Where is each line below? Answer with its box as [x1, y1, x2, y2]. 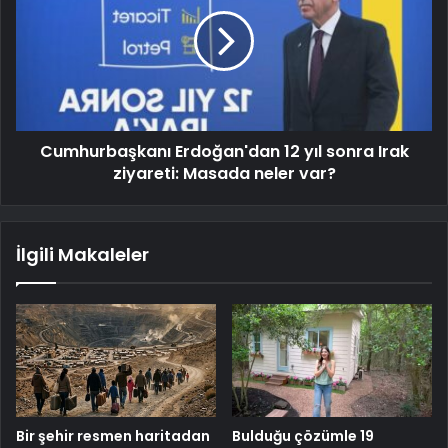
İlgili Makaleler [16, 242, 149, 268]
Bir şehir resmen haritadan [16, 425, 210, 446]
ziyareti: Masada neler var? [112, 162, 336, 186]
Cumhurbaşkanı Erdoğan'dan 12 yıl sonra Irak [39, 140, 409, 164]
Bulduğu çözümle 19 [232, 425, 374, 446]
